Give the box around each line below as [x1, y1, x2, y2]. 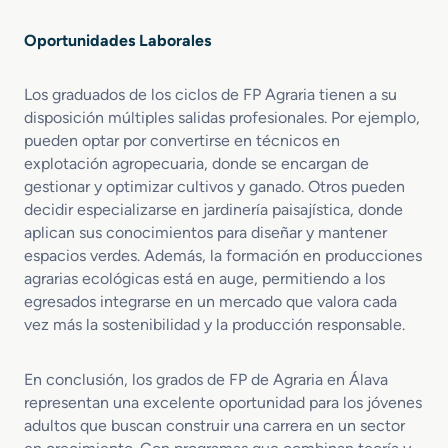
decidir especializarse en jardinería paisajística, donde [24, 200, 403, 219]
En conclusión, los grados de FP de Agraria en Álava [24, 370, 388, 389]
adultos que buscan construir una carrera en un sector [24, 416, 405, 435]
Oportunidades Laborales [24, 31, 211, 50]
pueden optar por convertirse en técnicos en [24, 131, 340, 150]
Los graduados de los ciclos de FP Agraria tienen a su [24, 85, 397, 104]
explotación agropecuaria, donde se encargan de [24, 154, 369, 173]
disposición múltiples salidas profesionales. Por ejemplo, [24, 108, 420, 127]
